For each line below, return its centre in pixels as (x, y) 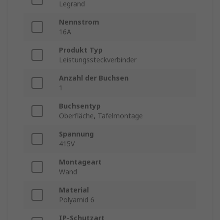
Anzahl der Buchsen (94, 78)
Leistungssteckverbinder (98, 60)
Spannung (76, 134)
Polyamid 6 (77, 200)
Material (74, 190)
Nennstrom (79, 22)
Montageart (80, 162)
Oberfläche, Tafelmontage (101, 116)
